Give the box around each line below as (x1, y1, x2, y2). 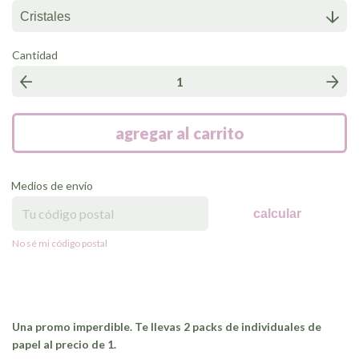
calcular (253, 206, 302, 220)
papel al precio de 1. (12, 337, 116, 352)
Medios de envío (11, 179, 93, 193)
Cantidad (12, 48, 58, 63)
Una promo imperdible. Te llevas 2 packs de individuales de (12, 320, 321, 334)
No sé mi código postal (12, 237, 107, 250)
